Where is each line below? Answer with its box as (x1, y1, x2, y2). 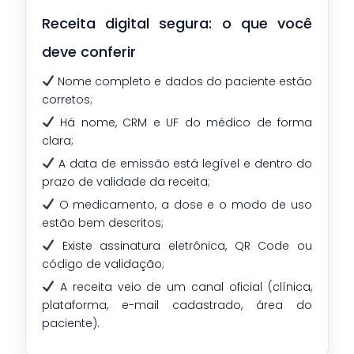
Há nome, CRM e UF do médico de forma (54, 114, 312, 130)
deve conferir (42, 41, 136, 62)
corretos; (42, 91, 92, 107)
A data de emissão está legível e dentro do (54, 155, 312, 171)
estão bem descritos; (42, 214, 164, 231)
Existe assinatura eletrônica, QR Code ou (54, 237, 312, 254)
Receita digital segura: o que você (42, 13, 312, 33)
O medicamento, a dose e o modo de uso (54, 196, 312, 213)
